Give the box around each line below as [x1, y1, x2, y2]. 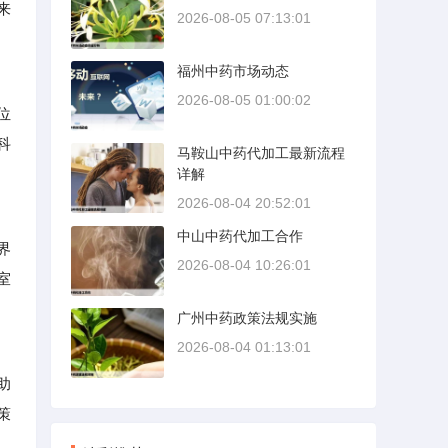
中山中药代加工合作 [177, 228, 303, 244]
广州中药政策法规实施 [177, 310, 317, 326]
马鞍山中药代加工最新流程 [177, 145, 345, 161]
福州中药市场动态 [177, 63, 289, 79]
